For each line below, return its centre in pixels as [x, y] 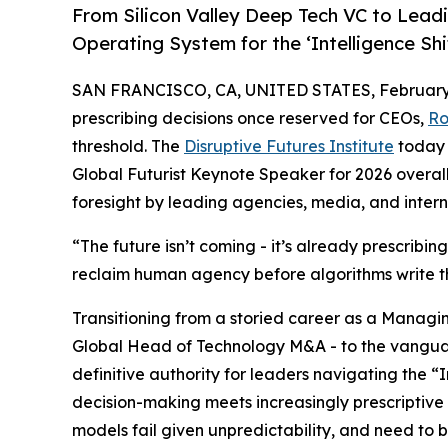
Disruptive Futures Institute [289, 146]
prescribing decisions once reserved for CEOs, [250, 118]
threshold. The [128, 146]
